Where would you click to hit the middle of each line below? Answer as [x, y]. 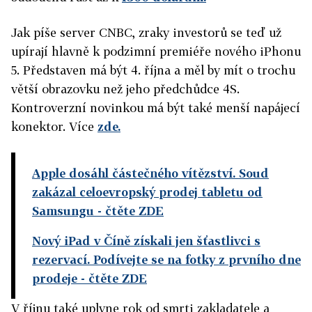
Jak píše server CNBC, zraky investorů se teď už [146, 32]
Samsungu [63, 211]
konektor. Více [54, 126]
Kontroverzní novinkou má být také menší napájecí [156, 108]
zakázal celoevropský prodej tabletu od [147, 192]
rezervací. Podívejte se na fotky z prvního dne [166, 259]
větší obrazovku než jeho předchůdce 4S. [125, 89]
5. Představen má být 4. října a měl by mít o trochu [153, 70]
